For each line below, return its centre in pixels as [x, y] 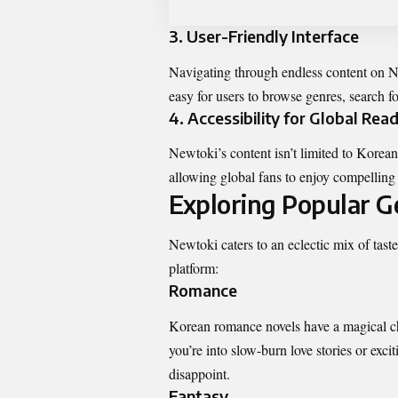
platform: [194, 268]
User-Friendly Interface [273, 36]
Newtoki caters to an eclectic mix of [271, 244]
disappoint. [199, 373]
